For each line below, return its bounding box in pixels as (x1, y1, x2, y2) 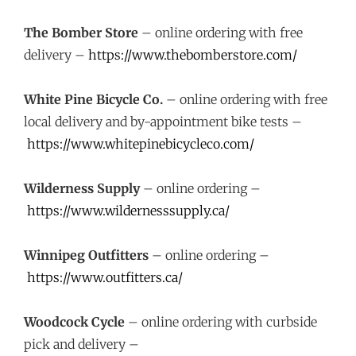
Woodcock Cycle (24, 314, 125, 330)
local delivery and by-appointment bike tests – (24, 114, 302, 130)
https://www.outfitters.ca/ (27, 269, 183, 285)
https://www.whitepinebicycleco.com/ (27, 136, 254, 152)
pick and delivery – (24, 336, 139, 352)
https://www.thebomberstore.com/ (88, 47, 297, 63)
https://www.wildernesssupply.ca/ (27, 203, 230, 219)
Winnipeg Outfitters (24, 247, 149, 263)
